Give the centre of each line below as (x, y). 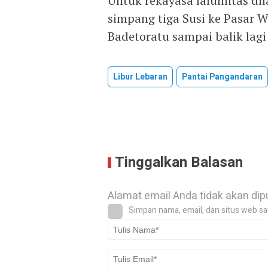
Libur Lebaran (140, 77)
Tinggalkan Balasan (179, 162)
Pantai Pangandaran (222, 77)
